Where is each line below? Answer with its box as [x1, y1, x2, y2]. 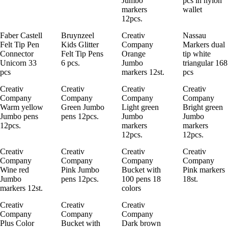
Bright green [182, 102, 223, 111]
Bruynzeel [61, 31, 94, 40]
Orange [122, 49, 146, 58]
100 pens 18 [122, 174, 161, 183]
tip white [182, 49, 211, 58]
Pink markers [182, 165, 225, 174]
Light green [122, 102, 159, 111]
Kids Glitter [61, 40, 99, 49]
